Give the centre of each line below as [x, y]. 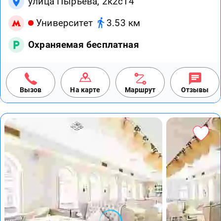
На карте [85, 90]
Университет [64, 23]
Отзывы [195, 90]
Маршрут [140, 90]
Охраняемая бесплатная [84, 44]
